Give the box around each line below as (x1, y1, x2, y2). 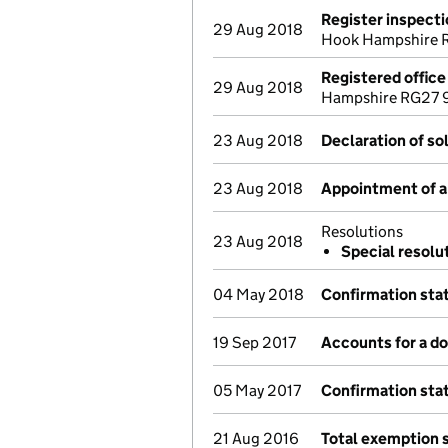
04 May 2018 (213, 285, 304, 304)
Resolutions (321, 222, 403, 241)
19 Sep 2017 (213, 333, 296, 352)
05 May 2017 (213, 381, 301, 400)
